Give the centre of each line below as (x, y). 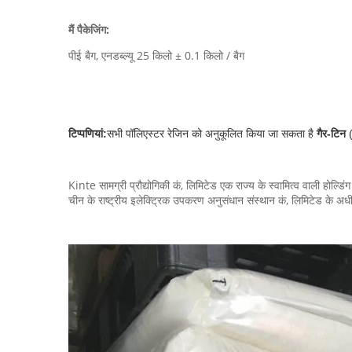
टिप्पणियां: (88, 134)
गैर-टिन (333, 134)
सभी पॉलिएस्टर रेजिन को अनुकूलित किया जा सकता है (212, 134)
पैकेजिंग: (93, 29)
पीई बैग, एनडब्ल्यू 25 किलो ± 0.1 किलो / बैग (156, 55)
